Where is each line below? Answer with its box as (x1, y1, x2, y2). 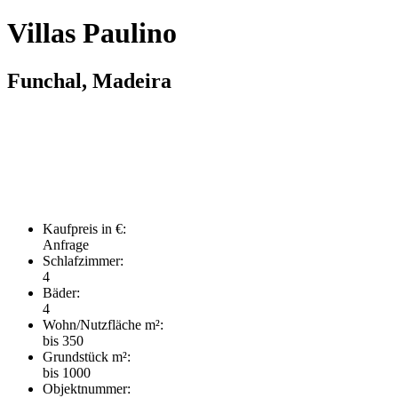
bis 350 (43, 332, 84, 348)
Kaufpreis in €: (43, 220, 126, 236)
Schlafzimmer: (43, 252, 123, 268)
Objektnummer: (43, 380, 131, 396)
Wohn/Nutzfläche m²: (43, 316, 163, 332)
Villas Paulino (7, 17, 177, 50)
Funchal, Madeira (7, 68, 171, 92)
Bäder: (43, 284, 80, 300)
